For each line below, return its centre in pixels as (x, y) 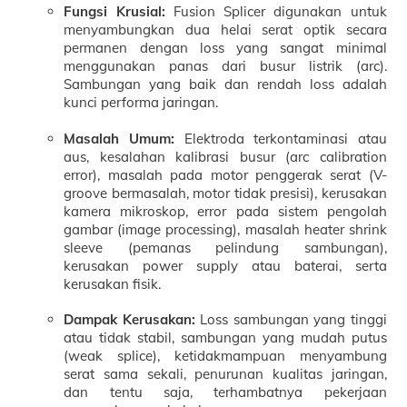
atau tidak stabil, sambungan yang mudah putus (225, 338)
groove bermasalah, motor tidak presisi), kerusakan (225, 193)
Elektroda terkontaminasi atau (280, 138)
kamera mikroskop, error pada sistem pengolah (225, 211)
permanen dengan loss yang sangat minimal (225, 48)
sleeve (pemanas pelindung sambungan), (225, 247)
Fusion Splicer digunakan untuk (276, 12)
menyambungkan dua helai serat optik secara (225, 30)
